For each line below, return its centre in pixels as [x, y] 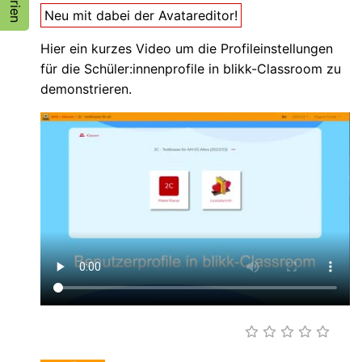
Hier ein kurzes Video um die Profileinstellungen [187, 48]
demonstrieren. [86, 88]
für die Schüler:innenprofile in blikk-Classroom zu [191, 68]
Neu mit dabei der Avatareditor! [141, 15]
